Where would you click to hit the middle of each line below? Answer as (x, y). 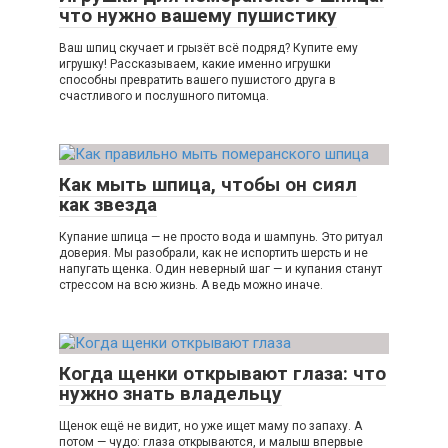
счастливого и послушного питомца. (164, 96)
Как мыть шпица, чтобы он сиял (208, 185)
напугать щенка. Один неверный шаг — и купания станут (220, 269)
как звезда (108, 205)
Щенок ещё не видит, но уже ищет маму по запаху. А (210, 426)
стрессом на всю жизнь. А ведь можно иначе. (191, 285)
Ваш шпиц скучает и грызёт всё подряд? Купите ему (208, 48)
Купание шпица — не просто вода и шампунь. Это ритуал (221, 237)
